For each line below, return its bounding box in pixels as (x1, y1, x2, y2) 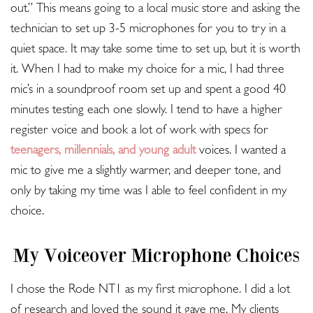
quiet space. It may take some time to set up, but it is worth (10, 44, 300, 57)
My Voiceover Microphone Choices (13, 244, 300, 267)
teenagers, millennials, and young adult (10, 145, 196, 159)
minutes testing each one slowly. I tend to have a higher (10, 105, 282, 118)
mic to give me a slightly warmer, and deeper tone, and (10, 166, 281, 179)
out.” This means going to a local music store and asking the (10, 3, 300, 17)
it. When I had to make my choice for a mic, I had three (10, 64, 284, 78)
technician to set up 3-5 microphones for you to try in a (10, 24, 286, 37)
